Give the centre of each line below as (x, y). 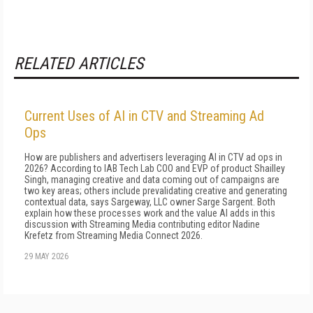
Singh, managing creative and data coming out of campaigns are (152, 180)
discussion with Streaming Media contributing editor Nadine (142, 224)
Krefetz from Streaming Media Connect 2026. (114, 235)
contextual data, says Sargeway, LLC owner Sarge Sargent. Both (150, 202)
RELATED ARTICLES (79, 64)
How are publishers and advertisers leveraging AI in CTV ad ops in (153, 157)
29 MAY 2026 (46, 256)
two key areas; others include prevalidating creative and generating (156, 191)
